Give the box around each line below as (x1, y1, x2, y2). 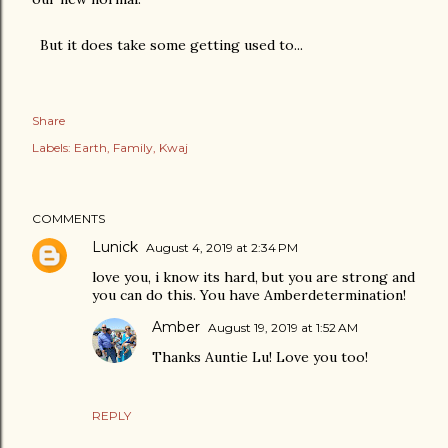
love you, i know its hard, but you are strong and (92, 268, 415, 286)
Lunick (92, 238, 138, 256)
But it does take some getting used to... (32, 36, 303, 54)
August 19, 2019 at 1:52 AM (208, 320, 358, 335)
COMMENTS (32, 211, 105, 226)
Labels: (32, 140, 71, 155)
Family (113, 140, 153, 155)
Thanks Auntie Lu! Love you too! (152, 348, 368, 366)
